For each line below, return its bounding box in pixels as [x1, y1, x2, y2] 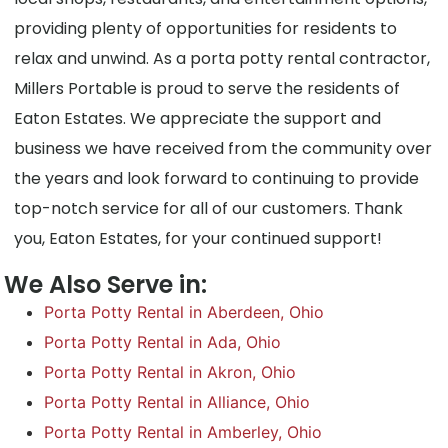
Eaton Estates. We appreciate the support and [14, 107, 382, 131]
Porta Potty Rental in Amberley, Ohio [44, 422, 323, 443]
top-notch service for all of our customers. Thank [14, 197, 404, 221]
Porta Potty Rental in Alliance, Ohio [44, 392, 311, 413]
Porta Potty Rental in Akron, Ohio [44, 362, 297, 383]
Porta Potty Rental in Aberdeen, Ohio [44, 302, 325, 323]
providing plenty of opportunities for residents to [14, 17, 398, 41]
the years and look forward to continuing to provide [14, 167, 420, 191]
